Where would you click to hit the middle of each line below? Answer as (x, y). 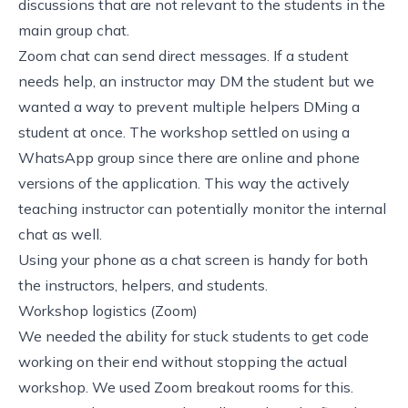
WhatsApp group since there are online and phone (189, 157)
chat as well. (60, 234)
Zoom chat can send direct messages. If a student (184, 55)
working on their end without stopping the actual (183, 361)
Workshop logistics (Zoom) (108, 310)
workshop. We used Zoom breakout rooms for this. (186, 387)
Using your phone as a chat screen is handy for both (193, 259)
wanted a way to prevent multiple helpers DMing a (189, 106)
